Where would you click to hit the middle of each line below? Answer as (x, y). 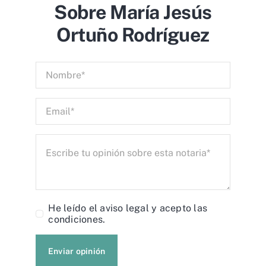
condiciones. (77, 220)
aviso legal (124, 208)
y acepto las (178, 208)
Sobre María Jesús (133, 12)
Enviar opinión (77, 251)
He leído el (74, 208)
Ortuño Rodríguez (133, 35)
